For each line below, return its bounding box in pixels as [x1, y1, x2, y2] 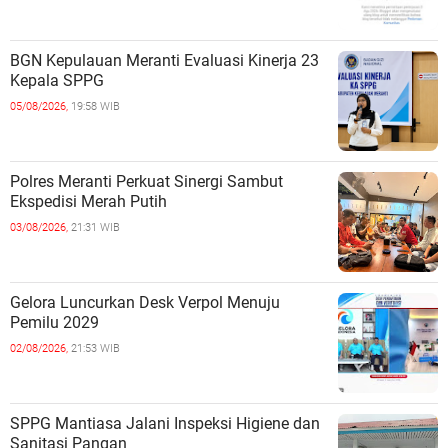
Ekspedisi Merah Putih [10, 192, 167, 212]
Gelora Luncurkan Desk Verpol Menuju [10, 293, 280, 313]
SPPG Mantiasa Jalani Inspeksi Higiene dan [10, 414, 320, 434]
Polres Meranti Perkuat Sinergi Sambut [10, 172, 283, 192]
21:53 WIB [71, 342, 120, 356]
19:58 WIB [71, 100, 120, 114]
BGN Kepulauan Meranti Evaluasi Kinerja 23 [10, 51, 319, 71]
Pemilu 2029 [10, 313, 99, 333]
